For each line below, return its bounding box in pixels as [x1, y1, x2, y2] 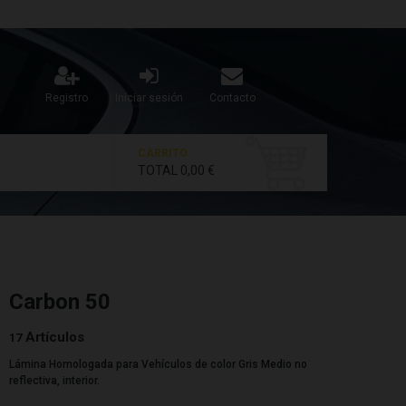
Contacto [208, 92, 256, 104]
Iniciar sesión [114, 92, 183, 104]
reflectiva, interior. [9, 374, 101, 387]
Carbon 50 [9, 289, 111, 314]
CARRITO [138, 147, 188, 159]
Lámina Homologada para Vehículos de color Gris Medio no [9, 358, 308, 371]
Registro [45, 92, 89, 104]
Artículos [25, 329, 85, 345]
